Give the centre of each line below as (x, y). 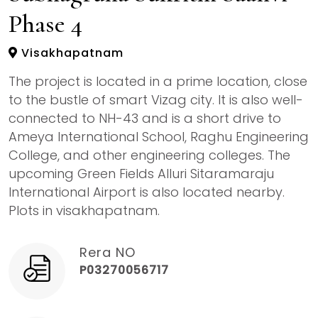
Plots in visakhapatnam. (84, 210)
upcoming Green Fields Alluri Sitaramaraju (141, 173)
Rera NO (108, 252)
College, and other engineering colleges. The (149, 155)
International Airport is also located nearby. (147, 192)
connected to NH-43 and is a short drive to (145, 118)
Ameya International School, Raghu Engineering (159, 136)
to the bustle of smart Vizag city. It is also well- (156, 99)
